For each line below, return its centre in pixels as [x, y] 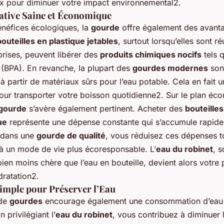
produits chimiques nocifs [151, 54]
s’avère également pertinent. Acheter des [106, 108]
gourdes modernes [170, 68]
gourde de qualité [71, 135]
